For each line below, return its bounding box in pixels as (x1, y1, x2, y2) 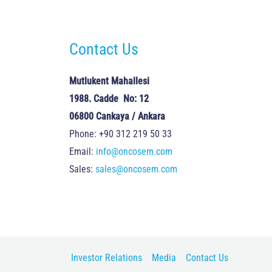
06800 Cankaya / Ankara (69, 110, 165, 123)
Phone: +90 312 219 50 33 (69, 128, 172, 140)
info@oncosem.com (95, 146, 172, 158)
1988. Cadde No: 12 (69, 93, 149, 105)
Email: (69, 146, 96, 158)
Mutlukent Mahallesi (69, 75, 149, 87)
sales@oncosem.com (95, 163, 177, 175)
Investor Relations (71, 252, 142, 264)
